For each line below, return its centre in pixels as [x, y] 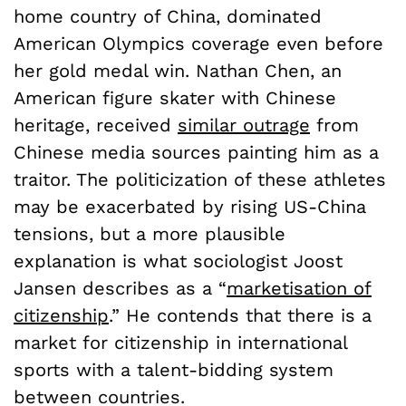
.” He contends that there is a [240, 316]
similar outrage [244, 126]
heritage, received [96, 126]
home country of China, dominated [168, 17]
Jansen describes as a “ [120, 289]
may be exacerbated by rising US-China [190, 207]
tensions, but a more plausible [150, 234]
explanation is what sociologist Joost [178, 261]
